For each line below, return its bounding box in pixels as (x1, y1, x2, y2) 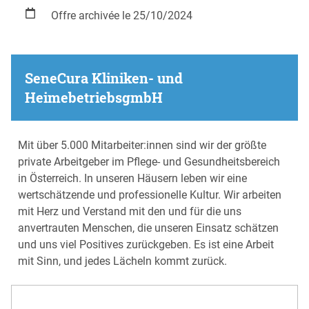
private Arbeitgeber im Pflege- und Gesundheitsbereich (18, 155, 280, 169)
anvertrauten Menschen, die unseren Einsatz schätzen (18, 221, 279, 235)
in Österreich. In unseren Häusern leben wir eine (18, 172, 247, 186)
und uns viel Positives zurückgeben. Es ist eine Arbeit (18, 238, 274, 252)
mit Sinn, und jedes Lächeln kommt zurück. (18, 255, 227, 268)
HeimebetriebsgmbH (25, 88, 163, 107)
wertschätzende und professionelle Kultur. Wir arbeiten (18, 188, 281, 202)
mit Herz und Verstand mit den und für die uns (18, 205, 241, 219)
